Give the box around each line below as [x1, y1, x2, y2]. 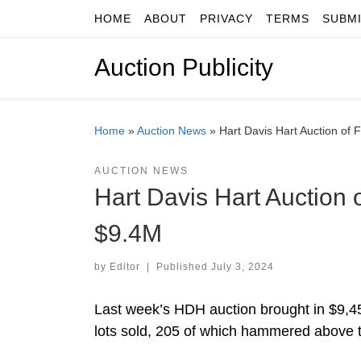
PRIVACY [200, 12, 253, 25]
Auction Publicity [94, 54, 273, 81]
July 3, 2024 [210, 260, 274, 272]
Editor [110, 260, 140, 272]
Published [156, 260, 211, 272]
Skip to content [22, 15, 107, 29]
